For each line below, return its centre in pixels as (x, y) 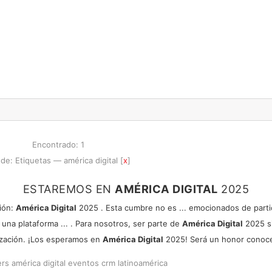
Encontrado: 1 (58, 144)
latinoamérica (142, 263)
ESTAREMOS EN (69, 189)
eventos (83, 263)
